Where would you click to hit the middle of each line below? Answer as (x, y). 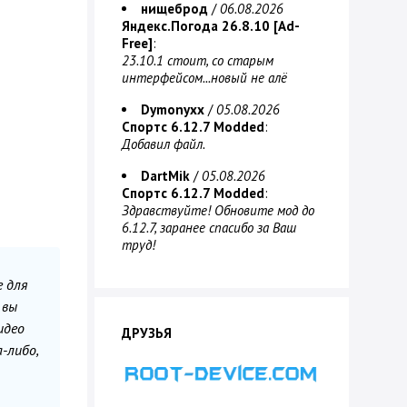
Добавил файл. (164, 144)
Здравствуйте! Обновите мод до (218, 210)
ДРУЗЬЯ (147, 333)
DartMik (165, 176)
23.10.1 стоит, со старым (198, 60)
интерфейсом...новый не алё (204, 78)
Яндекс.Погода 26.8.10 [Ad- (211, 26)
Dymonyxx (173, 109)
